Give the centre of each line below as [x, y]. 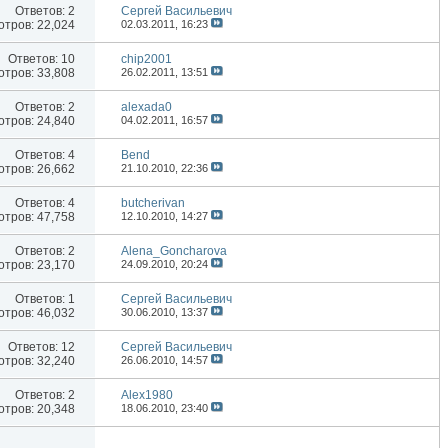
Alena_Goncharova [174, 251]
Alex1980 [147, 395]
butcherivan [153, 203]
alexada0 [147, 107]
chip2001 [147, 59]
